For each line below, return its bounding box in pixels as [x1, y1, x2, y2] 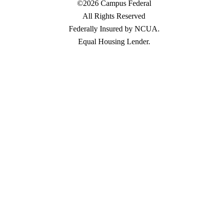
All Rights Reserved [82, 11, 145, 20]
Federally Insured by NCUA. [68, 24, 160, 33]
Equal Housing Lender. [78, 37, 150, 46]
